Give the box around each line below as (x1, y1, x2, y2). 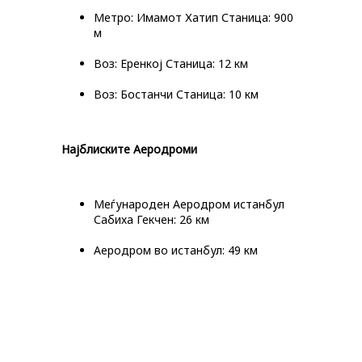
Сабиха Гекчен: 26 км (94, 212, 209, 227)
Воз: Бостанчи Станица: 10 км (94, 86, 259, 102)
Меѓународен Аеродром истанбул (94, 196, 284, 212)
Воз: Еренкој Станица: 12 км (94, 56, 248, 71)
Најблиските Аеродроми (61, 141, 197, 157)
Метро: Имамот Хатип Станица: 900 (94, 10, 293, 25)
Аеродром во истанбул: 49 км (94, 242, 258, 258)
